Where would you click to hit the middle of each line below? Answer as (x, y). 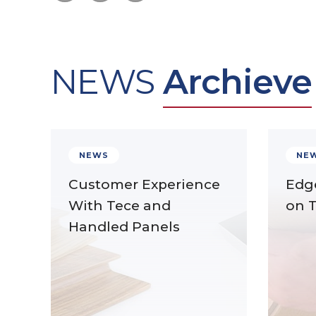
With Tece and (120, 206)
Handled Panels (124, 227)
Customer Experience (144, 184)
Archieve (237, 82)
